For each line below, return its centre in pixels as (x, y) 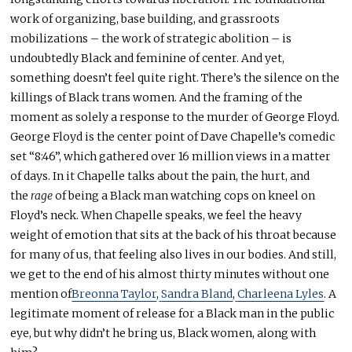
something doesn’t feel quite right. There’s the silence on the (175, 78)
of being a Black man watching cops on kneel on (184, 196)
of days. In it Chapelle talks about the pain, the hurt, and (160, 176)
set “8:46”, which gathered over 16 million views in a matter (171, 157)
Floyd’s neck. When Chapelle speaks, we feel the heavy (156, 216)
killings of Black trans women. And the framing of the (157, 98)
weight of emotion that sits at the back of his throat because (174, 235)
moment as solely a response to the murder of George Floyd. (175, 117)
